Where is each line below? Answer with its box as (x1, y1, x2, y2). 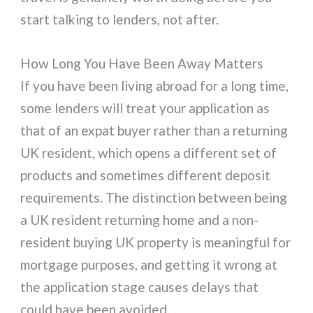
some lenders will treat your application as (20, 99, 270, 116)
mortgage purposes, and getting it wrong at (20, 256, 278, 272)
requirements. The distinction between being (20, 189, 288, 205)
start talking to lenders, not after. (20, 11, 219, 28)
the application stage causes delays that (20, 278, 259, 295)
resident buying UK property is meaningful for (20, 233, 291, 250)
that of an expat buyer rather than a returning (20, 122, 289, 138)
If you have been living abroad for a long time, (20, 77, 289, 94)
